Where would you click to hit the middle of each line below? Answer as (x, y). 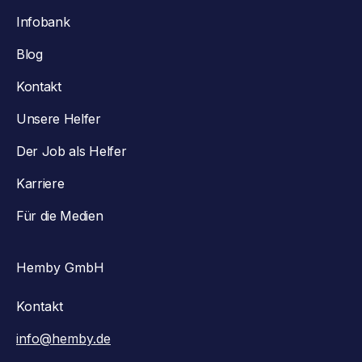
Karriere (40, 184)
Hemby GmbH (60, 268)
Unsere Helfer (59, 119)
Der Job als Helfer (72, 152)
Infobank (43, 22)
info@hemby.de (63, 339)
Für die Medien (60, 216)
